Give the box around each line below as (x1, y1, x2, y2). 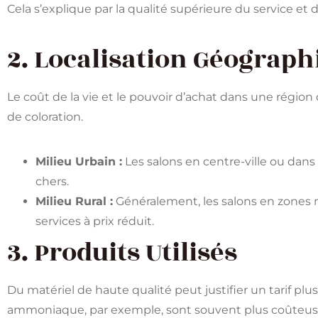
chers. (35, 174, 69, 188)
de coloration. (7, 109, 83, 124)
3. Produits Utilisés (7, 233, 237, 272)
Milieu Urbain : (35, 154, 122, 168)
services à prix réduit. (35, 214, 154, 228)
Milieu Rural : (35, 194, 113, 208)
